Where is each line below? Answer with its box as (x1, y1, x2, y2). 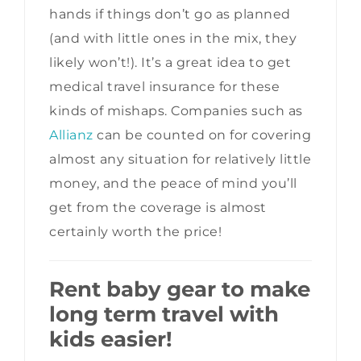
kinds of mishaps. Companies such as (49, 103, 303, 119)
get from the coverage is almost (49, 200, 267, 216)
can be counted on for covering (93, 127, 311, 143)
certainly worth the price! (49, 224, 222, 240)
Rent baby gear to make (49, 276, 310, 303)
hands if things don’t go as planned (49, 6, 291, 23)
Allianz (49, 127, 93, 143)
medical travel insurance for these (49, 79, 280, 95)
